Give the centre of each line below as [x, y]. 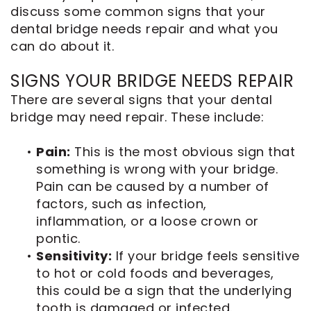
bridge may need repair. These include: [137, 117]
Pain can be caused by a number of [153, 186]
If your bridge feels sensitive [206, 255]
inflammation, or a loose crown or [148, 221]
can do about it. [62, 46]
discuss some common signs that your [138, 11]
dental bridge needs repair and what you [144, 28]
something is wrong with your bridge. [157, 169]
